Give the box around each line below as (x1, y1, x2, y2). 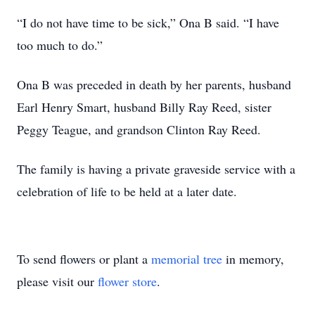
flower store (98, 273, 157, 290)
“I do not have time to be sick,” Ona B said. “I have (17, 14, 279, 31)
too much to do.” (17, 37, 103, 53)
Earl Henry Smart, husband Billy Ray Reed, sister (17, 98, 271, 115)
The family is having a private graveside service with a (17, 160, 295, 177)
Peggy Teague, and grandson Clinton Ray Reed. (17, 121, 261, 138)
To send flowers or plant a (17, 250, 151, 267)
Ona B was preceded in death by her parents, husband (17, 76, 291, 93)
